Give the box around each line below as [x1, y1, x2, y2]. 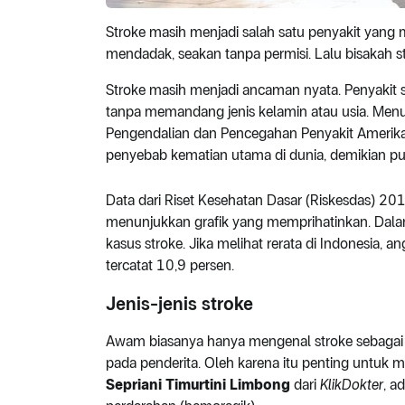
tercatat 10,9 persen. [106, 257, 234, 275]
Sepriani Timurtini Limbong [106, 376, 290, 394]
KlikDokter [320, 376, 383, 394]
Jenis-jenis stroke [106, 293, 253, 316]
